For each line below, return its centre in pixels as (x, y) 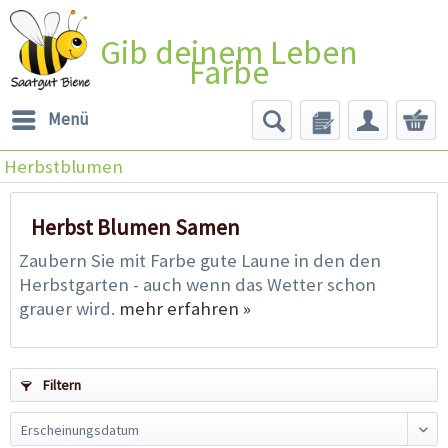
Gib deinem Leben (229, 52)
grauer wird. (69, 308)
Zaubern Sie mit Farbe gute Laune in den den (200, 260)
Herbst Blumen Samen (135, 226)
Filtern (60, 384)
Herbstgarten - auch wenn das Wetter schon (197, 284)
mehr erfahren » (185, 308)
